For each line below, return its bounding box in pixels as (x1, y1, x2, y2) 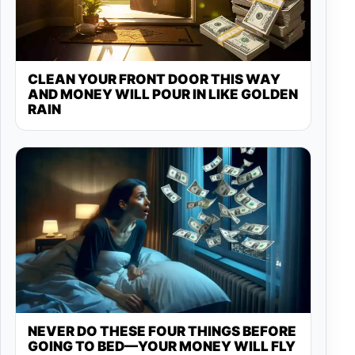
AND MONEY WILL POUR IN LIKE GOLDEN (28, 86, 298, 102)
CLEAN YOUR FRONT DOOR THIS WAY (28, 71, 281, 87)
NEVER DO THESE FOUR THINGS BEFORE (28, 323, 296, 340)
